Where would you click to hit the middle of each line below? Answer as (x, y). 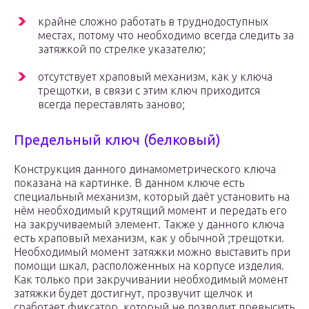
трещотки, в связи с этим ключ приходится (149, 91)
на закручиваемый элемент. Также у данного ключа (149, 225)
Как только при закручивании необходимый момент (151, 280)
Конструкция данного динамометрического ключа (145, 169)
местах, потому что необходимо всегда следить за (166, 36)
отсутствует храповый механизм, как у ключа (155, 77)
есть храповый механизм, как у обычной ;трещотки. (149, 238)
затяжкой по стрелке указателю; (122, 49)
